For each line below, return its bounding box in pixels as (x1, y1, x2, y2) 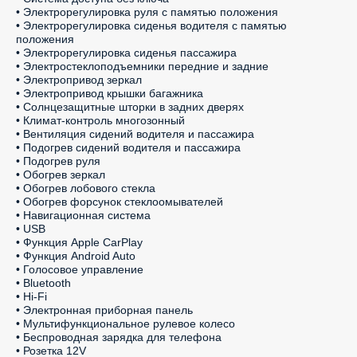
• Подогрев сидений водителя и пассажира (16, 141, 241, 154)
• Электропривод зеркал (16, 73, 142, 86)
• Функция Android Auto (16, 249, 135, 262)
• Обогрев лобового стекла (16, 182, 155, 194)
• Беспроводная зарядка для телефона (16, 331, 222, 343)
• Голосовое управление (16, 263, 143, 276)
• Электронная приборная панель (16, 304, 193, 316)
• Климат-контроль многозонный (16, 114, 185, 127)
